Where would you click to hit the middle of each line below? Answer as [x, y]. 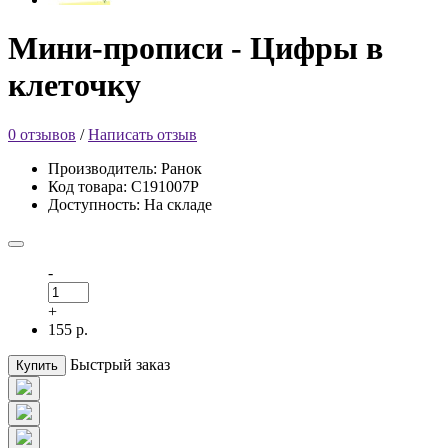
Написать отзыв [142, 134]
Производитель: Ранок [125, 168]
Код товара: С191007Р [123, 186]
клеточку [74, 85]
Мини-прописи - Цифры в [195, 48]
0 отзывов [42, 134]
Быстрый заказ [120, 364]
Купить [37, 365]
